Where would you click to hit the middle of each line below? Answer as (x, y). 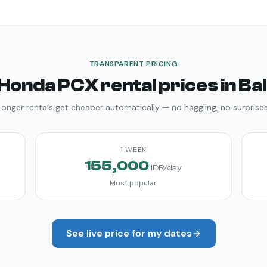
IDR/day (167, 168)
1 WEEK (133, 150)
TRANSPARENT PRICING (133, 64)
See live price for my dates (129, 233)
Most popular (133, 183)
